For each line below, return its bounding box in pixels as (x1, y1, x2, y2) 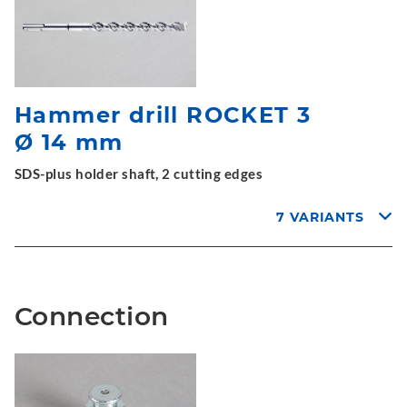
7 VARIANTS (276, 209, 365, 225)
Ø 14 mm (15, 129, 124, 155)
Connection (15, 301, 169, 332)
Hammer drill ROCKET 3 (15, 102, 312, 128)
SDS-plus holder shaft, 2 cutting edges (15, 165, 263, 182)
